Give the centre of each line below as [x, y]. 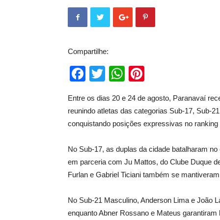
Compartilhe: [88, 51]
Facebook [120, 74]
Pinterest [176, 74]
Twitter [128, 74]
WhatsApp [161, 74]
